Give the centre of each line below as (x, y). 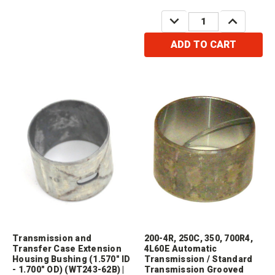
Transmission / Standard (198, 259)
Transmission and (52, 238)
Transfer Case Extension (67, 249)
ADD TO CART (203, 45)
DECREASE (188, 17)
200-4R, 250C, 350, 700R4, (198, 238)
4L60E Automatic (180, 249)
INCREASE (245, 17)
